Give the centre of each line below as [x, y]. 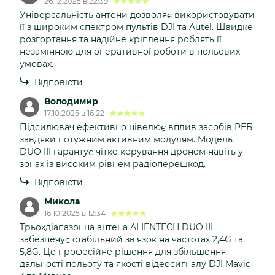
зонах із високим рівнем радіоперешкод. [113, 164]
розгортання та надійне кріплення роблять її [121, 39]
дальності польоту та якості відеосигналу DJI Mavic [135, 264]
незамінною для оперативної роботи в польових [130, 51]
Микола [62, 201]
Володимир [71, 101]
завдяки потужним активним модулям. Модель [126, 139]
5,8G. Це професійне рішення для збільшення [123, 251]
